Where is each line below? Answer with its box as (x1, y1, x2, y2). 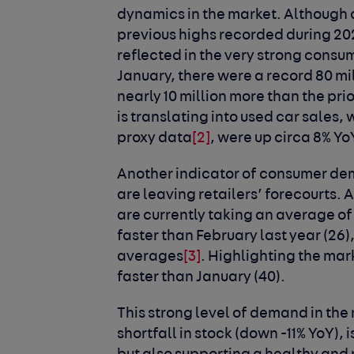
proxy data (117, 130, 193, 146)
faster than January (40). (117, 269, 286, 285)
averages (117, 249, 184, 265)
